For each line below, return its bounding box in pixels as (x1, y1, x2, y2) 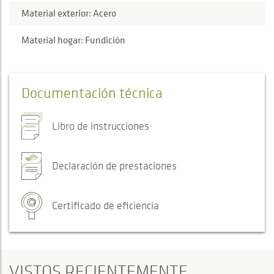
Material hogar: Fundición (21, 33, 125, 47)
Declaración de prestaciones (52, 159, 177, 173)
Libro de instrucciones (52, 119, 149, 133)
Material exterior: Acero (21, 6, 116, 20)
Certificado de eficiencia (52, 199, 159, 213)
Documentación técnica (21, 84, 163, 102)
